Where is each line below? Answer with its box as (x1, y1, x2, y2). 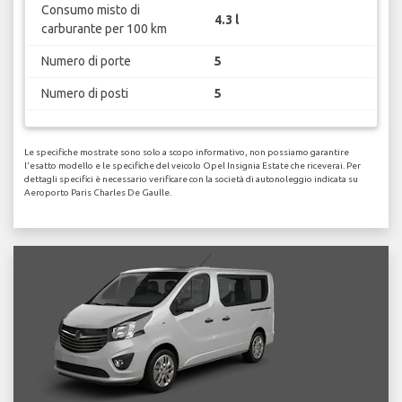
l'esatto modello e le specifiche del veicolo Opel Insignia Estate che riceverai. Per (24, 160, 361, 170)
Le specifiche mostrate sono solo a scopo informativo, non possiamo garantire (24, 146, 349, 157)
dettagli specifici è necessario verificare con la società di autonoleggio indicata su (24, 173, 358, 184)
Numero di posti (40, 86, 128, 101)
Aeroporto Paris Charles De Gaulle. (24, 187, 171, 197)
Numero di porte (40, 54, 131, 69)
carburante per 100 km (40, 22, 167, 37)
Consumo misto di (40, 3, 140, 18)
